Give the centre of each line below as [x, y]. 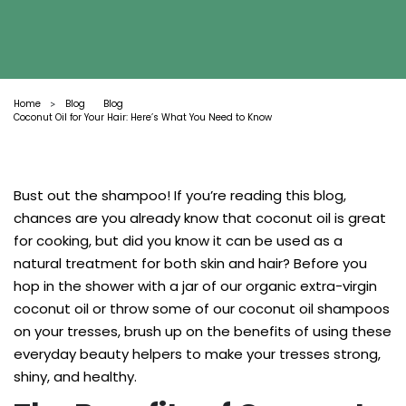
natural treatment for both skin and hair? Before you [190, 263]
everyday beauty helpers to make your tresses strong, [197, 354]
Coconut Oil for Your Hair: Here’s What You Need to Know [143, 117]
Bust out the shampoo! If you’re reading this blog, [180, 195]
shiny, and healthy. [75, 377]
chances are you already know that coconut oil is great [200, 218]
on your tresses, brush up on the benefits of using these [203, 331]
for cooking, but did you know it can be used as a [178, 241]
